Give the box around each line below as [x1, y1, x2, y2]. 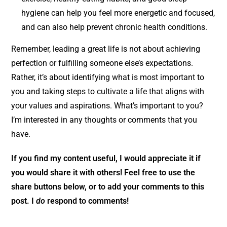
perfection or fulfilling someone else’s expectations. [11, 58, 194, 68]
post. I [11, 196, 36, 206]
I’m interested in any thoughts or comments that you [11, 115, 198, 125]
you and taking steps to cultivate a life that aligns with [11, 86, 205, 96]
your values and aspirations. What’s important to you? [11, 100, 204, 110]
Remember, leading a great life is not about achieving [11, 44, 201, 54]
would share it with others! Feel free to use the [26, 167, 196, 177]
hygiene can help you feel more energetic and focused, [21, 8, 215, 18]
